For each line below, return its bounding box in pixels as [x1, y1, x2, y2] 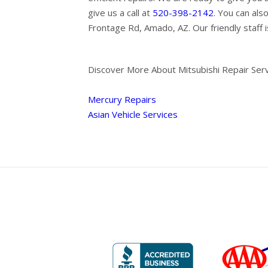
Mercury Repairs [88, 93, 156, 106]
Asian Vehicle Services [88, 108, 178, 121]
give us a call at [88, 7, 153, 19]
